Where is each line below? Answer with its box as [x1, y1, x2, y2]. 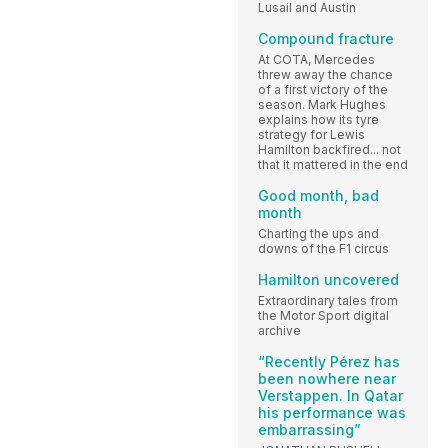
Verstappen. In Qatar [258, 386, 403, 404]
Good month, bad [258, 186, 379, 204]
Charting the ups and [258, 225, 379, 241]
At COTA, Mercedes [258, 51, 375, 67]
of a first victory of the [258, 81, 388, 97]
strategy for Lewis [258, 126, 365, 142]
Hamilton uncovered [258, 270, 399, 288]
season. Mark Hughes [258, 96, 386, 112]
